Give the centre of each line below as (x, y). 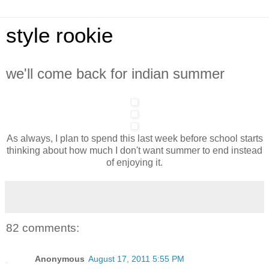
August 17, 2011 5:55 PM (136, 259)
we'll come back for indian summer (115, 74)
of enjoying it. (134, 162)
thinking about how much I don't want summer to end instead (134, 150)
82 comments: (43, 228)
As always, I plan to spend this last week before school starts (134, 138)
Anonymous (60, 259)
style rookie (59, 35)
